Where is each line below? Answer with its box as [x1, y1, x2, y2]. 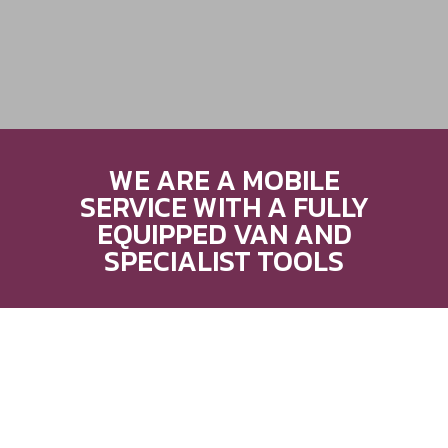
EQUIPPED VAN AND [96, 213, 352, 255]
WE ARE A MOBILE [108, 159, 340, 201]
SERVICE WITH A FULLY [79, 186, 369, 228]
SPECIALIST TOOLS [104, 240, 344, 282]
